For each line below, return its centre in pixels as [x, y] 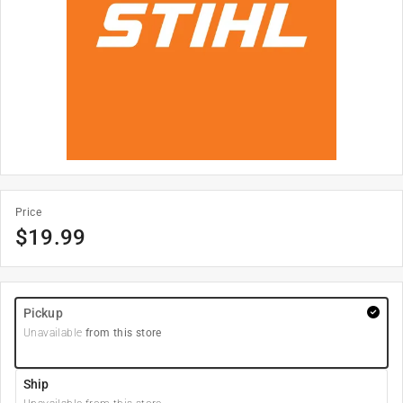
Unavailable [53, 333]
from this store [122, 333]
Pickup [43, 313]
